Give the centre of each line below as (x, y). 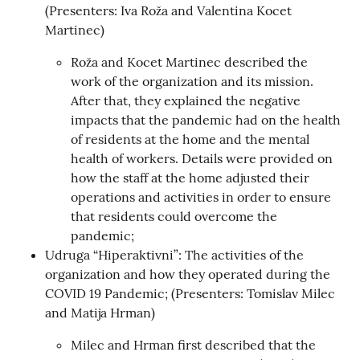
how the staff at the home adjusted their (190, 177)
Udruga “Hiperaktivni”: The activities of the (174, 254)
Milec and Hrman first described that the (193, 344)
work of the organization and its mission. (192, 81)
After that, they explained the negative (186, 100)
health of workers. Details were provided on (202, 158)
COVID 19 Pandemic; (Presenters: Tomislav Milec (190, 293)
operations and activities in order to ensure (201, 196)
